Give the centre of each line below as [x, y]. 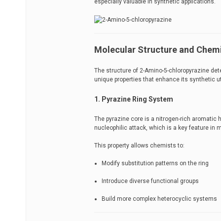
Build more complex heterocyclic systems [159, 199]
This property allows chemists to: [139, 145]
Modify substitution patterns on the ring [155, 163]
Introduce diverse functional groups [150, 181]
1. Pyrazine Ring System [134, 99]
